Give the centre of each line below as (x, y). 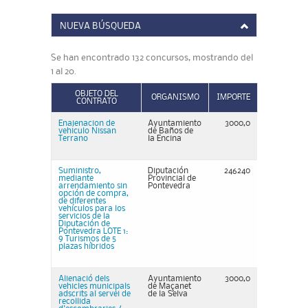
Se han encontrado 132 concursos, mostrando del (152, 58)
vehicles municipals (94, 286)
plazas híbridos (86, 246)
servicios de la (84, 216)
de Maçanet (169, 286)
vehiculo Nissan (87, 131)
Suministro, (80, 171)
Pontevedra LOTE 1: (93, 231)
